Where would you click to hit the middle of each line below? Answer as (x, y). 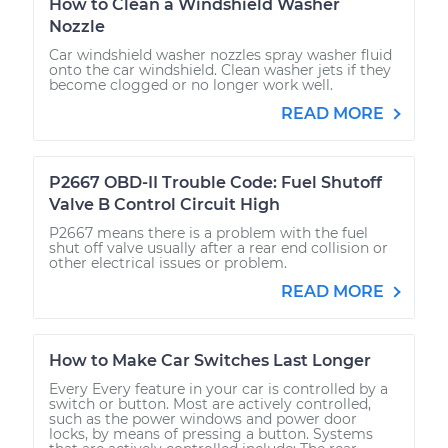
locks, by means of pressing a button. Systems (211, 433)
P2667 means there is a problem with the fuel (208, 232)
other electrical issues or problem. (168, 262)
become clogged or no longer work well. (191, 84)
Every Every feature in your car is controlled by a (218, 388)
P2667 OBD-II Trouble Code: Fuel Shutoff (215, 182)
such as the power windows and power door (203, 418)
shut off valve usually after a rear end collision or (218, 247)
